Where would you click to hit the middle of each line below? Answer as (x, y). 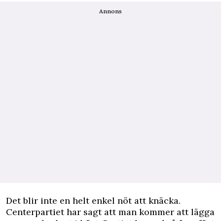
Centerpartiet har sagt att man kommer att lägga (110, 212)
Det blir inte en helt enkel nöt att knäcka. (93, 201)
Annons (110, 11)
